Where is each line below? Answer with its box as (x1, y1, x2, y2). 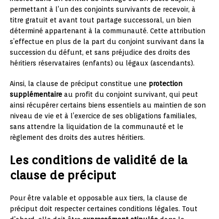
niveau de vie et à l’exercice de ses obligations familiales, (10, 112, 197, 120)
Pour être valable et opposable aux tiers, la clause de (10, 194, 187, 202)
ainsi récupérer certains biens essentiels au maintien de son (10, 101, 206, 109)
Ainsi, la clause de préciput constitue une (10, 80, 149, 88)
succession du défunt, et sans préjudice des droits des (10, 48, 190, 57)
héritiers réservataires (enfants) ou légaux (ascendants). (10, 59, 195, 67)
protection (149, 80, 182, 88)
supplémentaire (10, 90, 62, 99)
